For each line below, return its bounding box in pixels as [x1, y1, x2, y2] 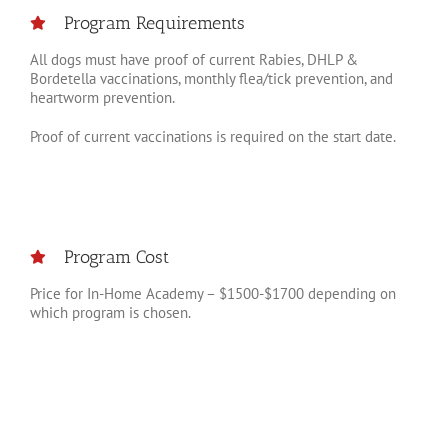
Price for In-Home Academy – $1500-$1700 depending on [30, 284, 396, 303]
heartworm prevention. [30, 88, 175, 107]
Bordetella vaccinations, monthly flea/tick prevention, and [30, 69, 393, 88]
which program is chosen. [30, 303, 191, 322]
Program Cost [64, 246, 169, 268]
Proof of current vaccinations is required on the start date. [30, 127, 396, 146]
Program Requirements [64, 12, 245, 34]
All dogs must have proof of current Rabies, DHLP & [30, 50, 358, 69]
